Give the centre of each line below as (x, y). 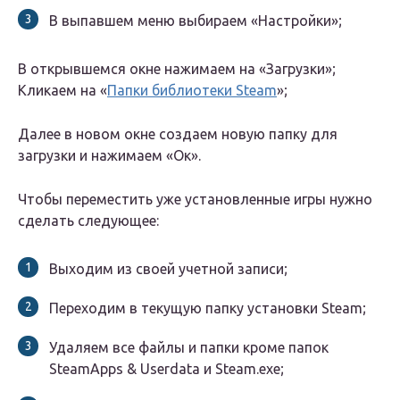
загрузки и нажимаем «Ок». (109, 156)
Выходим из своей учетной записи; (168, 269)
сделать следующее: (88, 221)
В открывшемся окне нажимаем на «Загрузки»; (177, 69)
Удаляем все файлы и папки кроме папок (189, 348)
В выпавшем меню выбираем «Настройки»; (196, 21)
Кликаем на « (62, 91)
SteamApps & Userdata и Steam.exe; (167, 369)
